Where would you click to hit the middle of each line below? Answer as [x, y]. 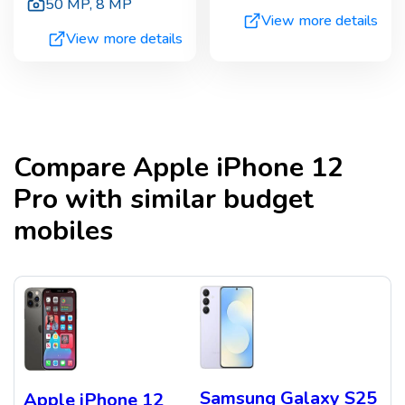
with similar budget [186, 200]
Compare [73, 168]
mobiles [63, 231]
